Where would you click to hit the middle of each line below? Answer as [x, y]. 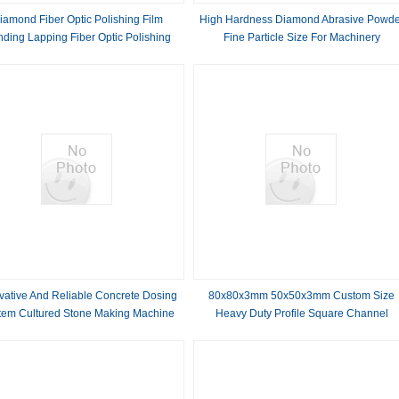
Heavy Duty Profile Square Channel [301, 313]
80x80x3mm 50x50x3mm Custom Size [302, 296]
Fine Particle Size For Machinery [301, 37]
